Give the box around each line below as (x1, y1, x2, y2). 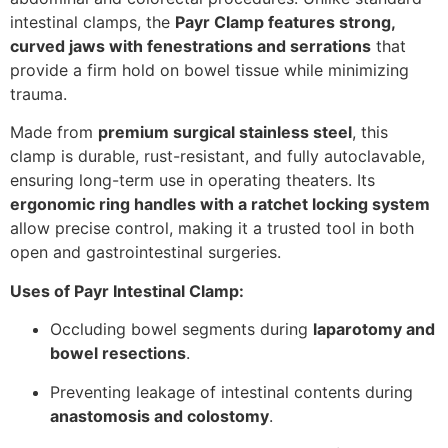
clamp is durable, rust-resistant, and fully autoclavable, (10, 146, 425, 167)
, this (352, 122, 388, 143)
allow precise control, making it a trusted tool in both (10, 218, 414, 239)
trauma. (10, 84, 67, 104)
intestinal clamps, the (10, 12, 175, 32)
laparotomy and (313, 319, 435, 340)
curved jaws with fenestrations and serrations (10, 36, 371, 56)
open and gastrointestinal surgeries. (10, 242, 281, 263)
